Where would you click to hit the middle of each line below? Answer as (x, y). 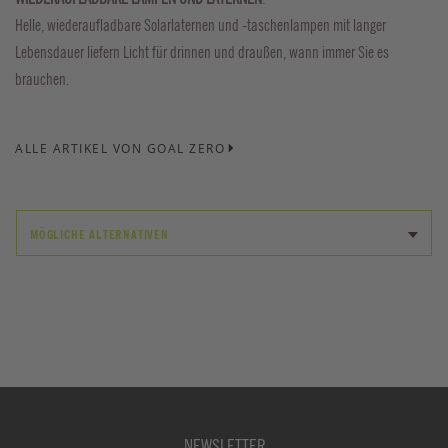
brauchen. (42, 79)
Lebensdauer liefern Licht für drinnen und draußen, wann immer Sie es (202, 52)
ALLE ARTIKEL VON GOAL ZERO (120, 149)
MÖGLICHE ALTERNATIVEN (99, 234)
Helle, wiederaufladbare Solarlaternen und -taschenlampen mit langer (200, 25)
